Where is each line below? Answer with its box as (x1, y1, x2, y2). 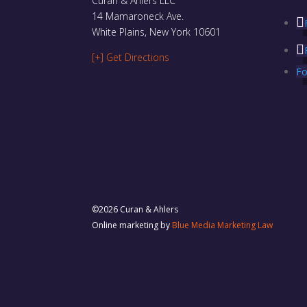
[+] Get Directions (92, 51, 170, 64)
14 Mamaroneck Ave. (92, 10, 184, 23)
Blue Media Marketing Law (172, 219, 273, 232)
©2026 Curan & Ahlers (92, 204, 179, 216)
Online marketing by (92, 219, 173, 232)
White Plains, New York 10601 (92, 25, 221, 39)
